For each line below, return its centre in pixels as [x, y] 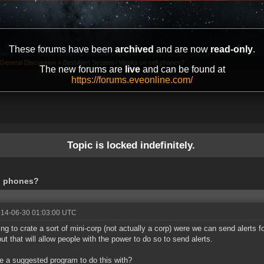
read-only [232, 49]
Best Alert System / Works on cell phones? [124, 63]
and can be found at [182, 69]
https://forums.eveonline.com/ [132, 80]
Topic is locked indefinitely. [131, 145]
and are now [182, 49]
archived [134, 49]
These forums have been [62, 49]
